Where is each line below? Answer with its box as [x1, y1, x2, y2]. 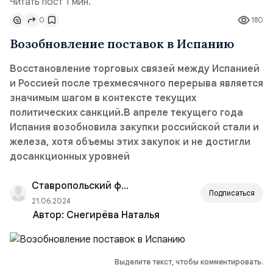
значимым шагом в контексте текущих [10, 92, 196, 104]
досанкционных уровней [10, 151, 130, 163]
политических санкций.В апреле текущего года [10, 107, 243, 119]
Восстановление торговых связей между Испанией [10, 63, 260, 75]
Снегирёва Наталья [66, 209, 160, 221]
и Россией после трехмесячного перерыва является [10, 77, 263, 90]
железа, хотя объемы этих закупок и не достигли [10, 136, 250, 148]
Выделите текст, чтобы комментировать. [115, 257, 263, 266]
